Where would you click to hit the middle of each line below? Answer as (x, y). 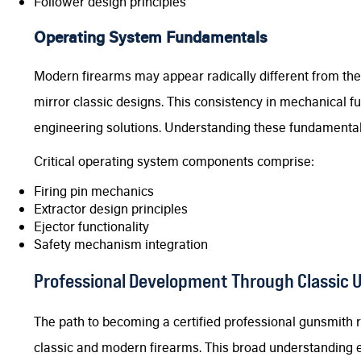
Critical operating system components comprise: (174, 161)
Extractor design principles (111, 209)
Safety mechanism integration (121, 244)
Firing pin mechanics (94, 191)
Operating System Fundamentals (151, 37)
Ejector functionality (91, 226)
